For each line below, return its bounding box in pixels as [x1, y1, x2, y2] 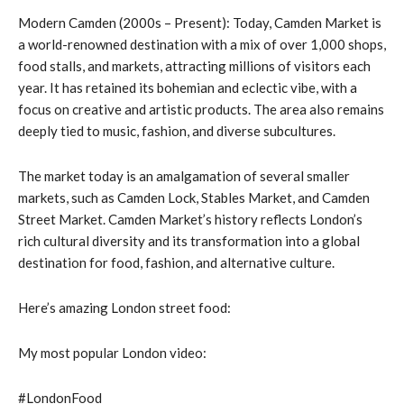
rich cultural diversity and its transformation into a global [18, 232, 360, 249]
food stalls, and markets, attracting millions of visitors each [18, 57, 371, 74]
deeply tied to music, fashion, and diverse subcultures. [18, 122, 335, 139]
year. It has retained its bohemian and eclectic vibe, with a [18, 78, 357, 96]
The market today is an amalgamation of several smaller [18, 167, 350, 184]
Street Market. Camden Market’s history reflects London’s [18, 210, 363, 227]
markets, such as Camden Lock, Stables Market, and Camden [18, 188, 370, 206]
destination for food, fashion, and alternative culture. [18, 253, 335, 271]
